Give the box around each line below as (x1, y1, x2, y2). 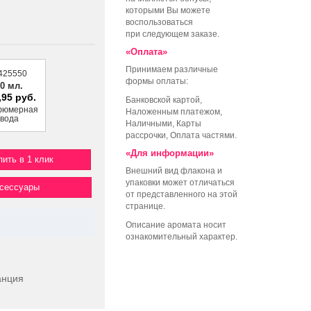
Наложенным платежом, (126, 107, 222, 117)
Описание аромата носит (126, 220, 226, 230)
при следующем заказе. (126, 29, 219, 40)
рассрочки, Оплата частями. (126, 131, 237, 141)
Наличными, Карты (126, 119, 201, 129)
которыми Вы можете (126, 6, 210, 16)
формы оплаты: (126, 76, 188, 87)
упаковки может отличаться (126, 178, 235, 188)
